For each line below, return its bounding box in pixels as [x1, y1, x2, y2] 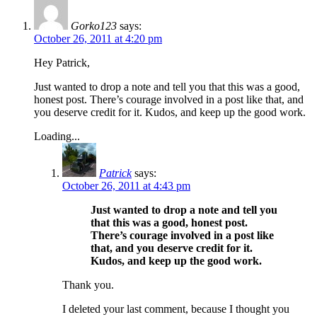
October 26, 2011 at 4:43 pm [62, 179, 190, 192]
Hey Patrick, [34, 56, 90, 69]
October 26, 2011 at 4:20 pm [34, 32, 162, 45]
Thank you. [62, 278, 114, 291]
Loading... [34, 129, 80, 142]
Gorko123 [71, 19, 117, 32]
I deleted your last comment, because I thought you [62, 302, 289, 315]
